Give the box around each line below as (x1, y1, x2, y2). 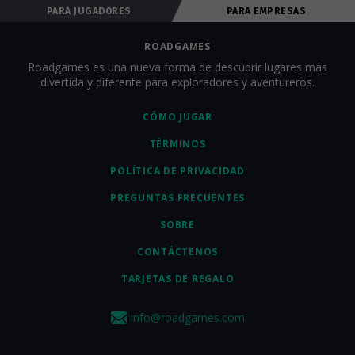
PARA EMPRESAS (226, 6, 307, 17)
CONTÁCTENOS (136, 245, 219, 258)
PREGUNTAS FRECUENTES (110, 191, 245, 204)
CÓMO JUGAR (143, 110, 212, 124)
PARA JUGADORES (46, 6, 132, 17)
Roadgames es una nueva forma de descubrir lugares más (28, 59, 327, 74)
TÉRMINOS (149, 137, 206, 151)
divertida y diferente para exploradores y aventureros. (40, 74, 315, 90)
